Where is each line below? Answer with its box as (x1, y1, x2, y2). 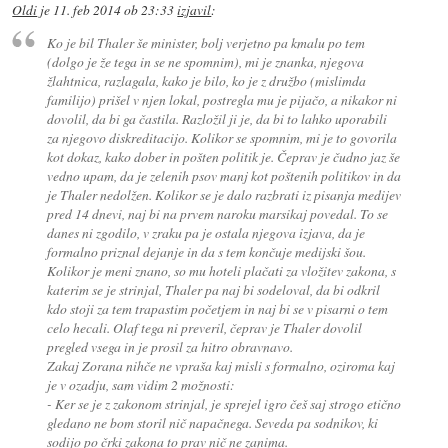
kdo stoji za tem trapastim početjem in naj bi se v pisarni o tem (46, 299, 388, 319)
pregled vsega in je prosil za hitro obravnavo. (46, 337, 293, 357)
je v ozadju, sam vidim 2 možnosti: (46, 375, 235, 395)
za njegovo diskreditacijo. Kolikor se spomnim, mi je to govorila (46, 128, 397, 148)
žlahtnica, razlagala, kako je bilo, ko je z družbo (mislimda (46, 71, 366, 91)
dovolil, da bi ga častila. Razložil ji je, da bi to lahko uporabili (46, 109, 387, 129)
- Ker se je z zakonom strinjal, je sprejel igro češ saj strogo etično (46, 394, 401, 414)
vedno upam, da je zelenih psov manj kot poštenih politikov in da (46, 166, 401, 186)
